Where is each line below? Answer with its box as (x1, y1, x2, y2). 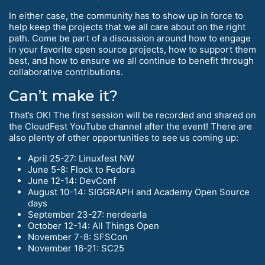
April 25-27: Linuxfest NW (28, 153, 134, 164)
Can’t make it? (9, 87, 118, 105)
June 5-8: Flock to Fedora (28, 164, 135, 176)
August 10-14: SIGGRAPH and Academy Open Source (28, 186, 250, 198)
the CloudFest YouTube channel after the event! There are (9, 121, 252, 132)
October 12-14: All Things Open (28, 220, 159, 232)
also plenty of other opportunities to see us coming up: (9, 132, 238, 144)
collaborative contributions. (9, 66, 125, 78)
